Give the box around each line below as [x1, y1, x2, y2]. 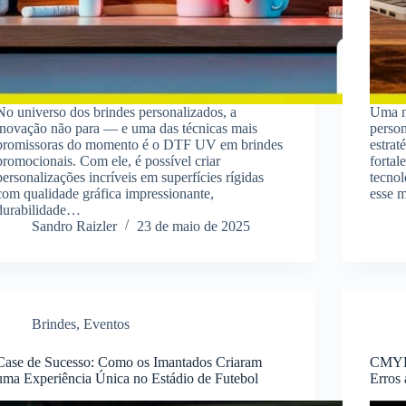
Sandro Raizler [32, 217, 118, 234]
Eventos [83, 315, 130, 332]
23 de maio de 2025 [137, 217, 251, 234]
